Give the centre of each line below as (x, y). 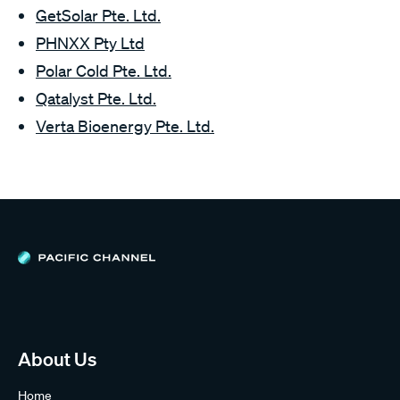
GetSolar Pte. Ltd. (98, 15)
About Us (57, 358)
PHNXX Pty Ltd (90, 43)
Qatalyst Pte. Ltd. (96, 98)
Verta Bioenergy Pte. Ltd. (125, 126)
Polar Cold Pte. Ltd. (104, 71)
